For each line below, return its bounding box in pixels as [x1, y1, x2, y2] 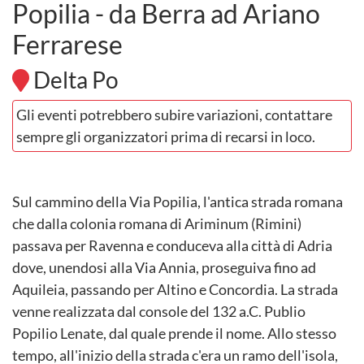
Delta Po [29, 66, 119, 93]
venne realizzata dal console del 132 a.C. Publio [12, 302, 305, 320]
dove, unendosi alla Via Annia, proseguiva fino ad [12, 258, 316, 276]
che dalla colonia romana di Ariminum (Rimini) [12, 214, 301, 232]
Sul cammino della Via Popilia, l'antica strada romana [12, 193, 343, 210]
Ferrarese [12, 28, 123, 60]
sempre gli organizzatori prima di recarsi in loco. [16, 128, 315, 145]
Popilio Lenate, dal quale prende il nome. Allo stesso [12, 324, 336, 342]
